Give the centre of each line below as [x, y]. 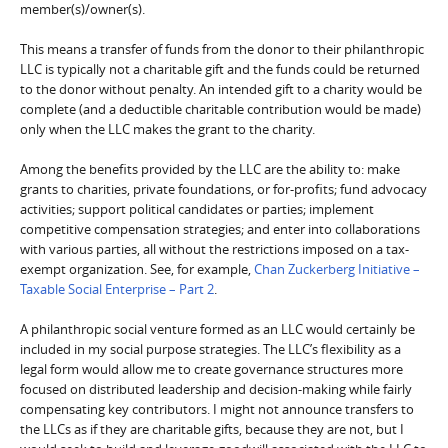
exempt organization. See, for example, [137, 268]
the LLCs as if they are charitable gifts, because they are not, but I [212, 428]
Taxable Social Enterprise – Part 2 [117, 288]
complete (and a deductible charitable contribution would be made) [220, 108]
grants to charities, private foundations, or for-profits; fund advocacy [223, 188]
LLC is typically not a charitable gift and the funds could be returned [220, 68]
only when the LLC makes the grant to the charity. [167, 128]
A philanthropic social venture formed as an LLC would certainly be [217, 328]
